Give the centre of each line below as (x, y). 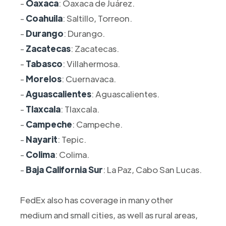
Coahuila (44, 18)
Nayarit (41, 139)
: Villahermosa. (91, 63)
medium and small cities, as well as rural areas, (109, 215)
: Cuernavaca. (89, 78)
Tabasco (44, 63)
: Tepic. (72, 139)
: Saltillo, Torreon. (97, 18)
